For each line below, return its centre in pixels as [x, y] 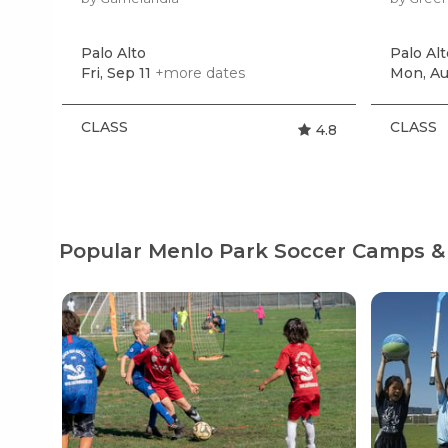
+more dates [199, 72]
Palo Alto [113, 52]
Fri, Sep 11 [115, 72]
